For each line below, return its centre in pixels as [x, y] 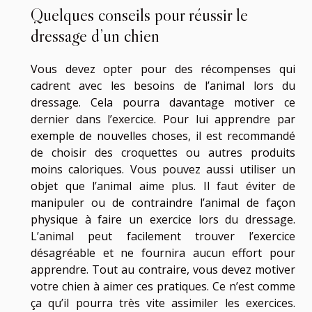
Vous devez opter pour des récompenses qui [163, 69]
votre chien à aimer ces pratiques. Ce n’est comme [163, 286]
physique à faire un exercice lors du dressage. [163, 219]
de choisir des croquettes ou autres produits [163, 152]
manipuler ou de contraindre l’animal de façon [163, 202]
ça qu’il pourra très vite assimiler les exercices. [163, 303]
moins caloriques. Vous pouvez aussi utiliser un [163, 169]
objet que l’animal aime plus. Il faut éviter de [163, 186]
